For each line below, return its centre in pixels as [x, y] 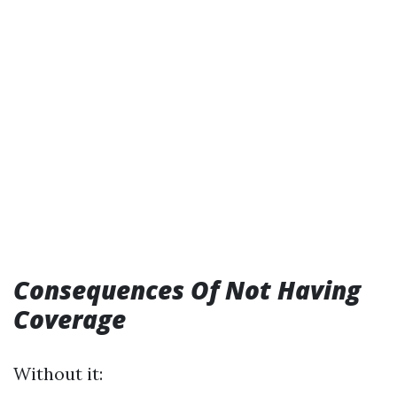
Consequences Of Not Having [187, 290]
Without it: [58, 374]
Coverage [70, 319]
